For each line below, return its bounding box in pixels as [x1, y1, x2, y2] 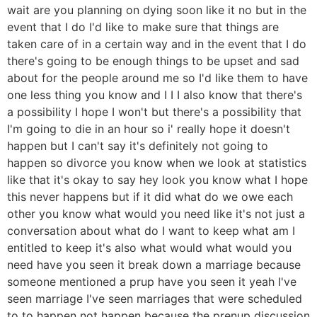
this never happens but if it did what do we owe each [7, 189, 293, 204]
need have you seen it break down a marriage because [7, 257, 301, 272]
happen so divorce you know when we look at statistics [7, 155, 306, 170]
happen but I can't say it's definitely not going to [7, 138, 268, 153]
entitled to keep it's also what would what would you [7, 240, 292, 255]
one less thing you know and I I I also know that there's [7, 87, 302, 102]
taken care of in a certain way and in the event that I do [7, 36, 306, 51]
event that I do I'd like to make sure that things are [7, 19, 279, 34]
